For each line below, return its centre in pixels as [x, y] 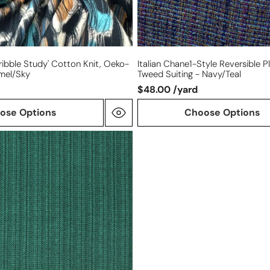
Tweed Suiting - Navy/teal [190, 74]
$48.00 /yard [168, 89]
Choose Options [222, 112]
